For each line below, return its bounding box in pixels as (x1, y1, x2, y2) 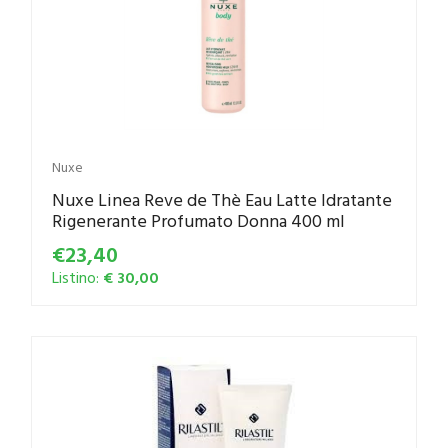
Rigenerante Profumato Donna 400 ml (52, 207, 345, 235)
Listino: (52, 265, 103, 290)
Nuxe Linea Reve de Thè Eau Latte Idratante (52, 186, 392, 214)
